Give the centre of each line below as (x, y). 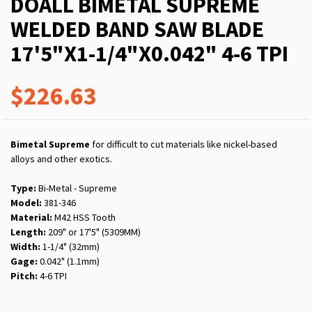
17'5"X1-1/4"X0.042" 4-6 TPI (149, 54)
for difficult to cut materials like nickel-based (184, 145)
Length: (28, 232)
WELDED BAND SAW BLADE (137, 30)
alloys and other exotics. (61, 159)
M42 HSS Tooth (84, 218)
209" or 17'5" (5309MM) (93, 232)
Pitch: (24, 276)
